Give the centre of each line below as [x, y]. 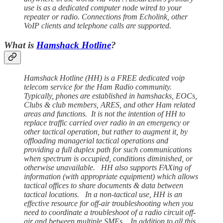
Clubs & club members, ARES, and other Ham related [110, 105]
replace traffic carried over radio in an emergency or [107, 122]
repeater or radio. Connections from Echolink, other [106, 17]
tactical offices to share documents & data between [104, 185]
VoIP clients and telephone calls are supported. [98, 26]
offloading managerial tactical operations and [96, 140]
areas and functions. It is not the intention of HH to [105, 113]
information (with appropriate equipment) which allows [111, 176]
